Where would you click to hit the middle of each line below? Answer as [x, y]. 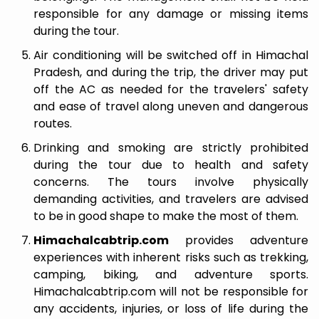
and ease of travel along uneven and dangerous [171, 106]
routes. [53, 124]
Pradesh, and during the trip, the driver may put [171, 72]
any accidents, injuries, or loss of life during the [171, 309]
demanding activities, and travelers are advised [171, 199]
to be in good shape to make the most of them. [166, 216]
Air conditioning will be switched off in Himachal [171, 55]
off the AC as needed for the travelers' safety [171, 89]
